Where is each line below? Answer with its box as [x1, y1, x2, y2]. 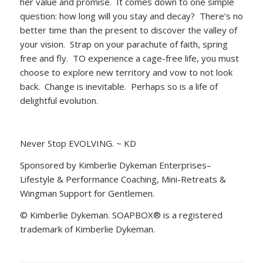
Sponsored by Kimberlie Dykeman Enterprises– [19, 159, 211, 171]
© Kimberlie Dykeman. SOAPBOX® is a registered [19, 208, 222, 221]
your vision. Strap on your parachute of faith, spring [19, 38, 228, 50]
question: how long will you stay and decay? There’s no [19, 9, 243, 22]
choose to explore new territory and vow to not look [19, 66, 232, 78]
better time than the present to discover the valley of [19, 23, 237, 36]
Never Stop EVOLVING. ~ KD [19, 137, 136, 150]
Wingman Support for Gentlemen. [19, 187, 154, 200]
